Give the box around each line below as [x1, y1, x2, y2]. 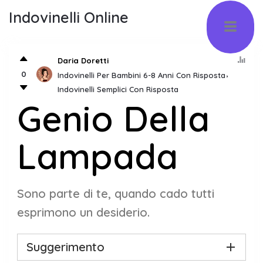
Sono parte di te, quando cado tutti [17, 186, 214, 201]
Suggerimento [26, 240, 104, 254]
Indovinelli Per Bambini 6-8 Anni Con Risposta [58, 70, 225, 80]
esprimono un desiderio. [17, 205, 150, 220]
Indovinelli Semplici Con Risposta [58, 84, 178, 94]
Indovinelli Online [9, 8, 129, 26]
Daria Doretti [58, 55, 109, 65]
